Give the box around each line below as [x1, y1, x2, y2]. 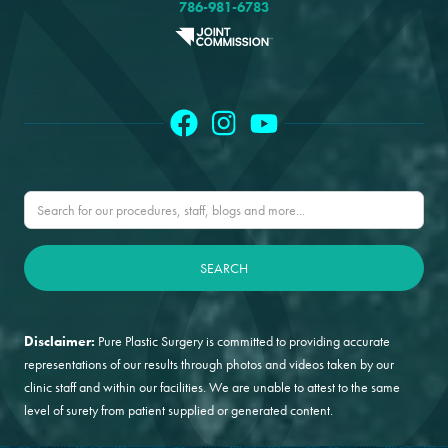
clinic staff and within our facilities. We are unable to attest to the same [24, 378, 400, 397]
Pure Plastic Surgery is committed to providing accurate [95, 332, 390, 351]
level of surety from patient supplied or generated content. [24, 401, 333, 420]
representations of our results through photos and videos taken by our [24, 355, 394, 374]
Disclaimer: [24, 332, 95, 351]
